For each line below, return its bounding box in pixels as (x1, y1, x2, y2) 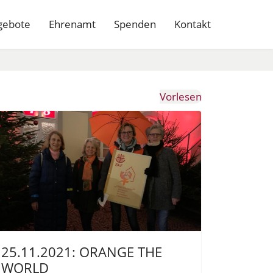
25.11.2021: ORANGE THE (1, 243, 162, 261)
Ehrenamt (49, 17, 96, 31)
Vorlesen (160, 90, 202, 104)
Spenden (114, 17, 156, 31)
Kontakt (174, 17, 211, 31)
